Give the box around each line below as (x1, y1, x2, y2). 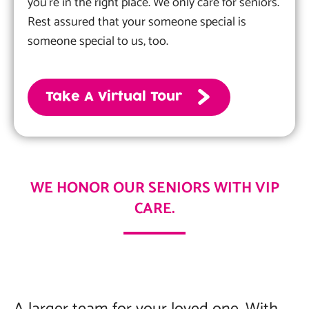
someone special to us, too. (28, 31, 168, 52)
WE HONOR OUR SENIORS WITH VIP (30, 176, 279, 201)
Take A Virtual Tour (46, 88, 182, 106)
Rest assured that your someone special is (28, 12, 246, 32)
